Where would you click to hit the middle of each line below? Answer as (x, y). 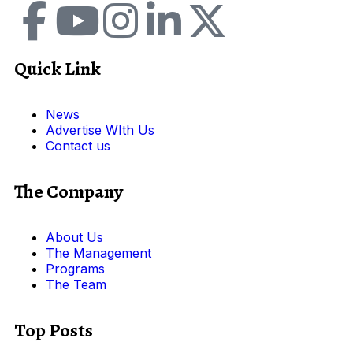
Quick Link (58, 69)
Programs (75, 269)
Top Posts (54, 331)
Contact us (78, 146)
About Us (74, 238)
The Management (98, 253)
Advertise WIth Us (100, 130)
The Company (69, 192)
